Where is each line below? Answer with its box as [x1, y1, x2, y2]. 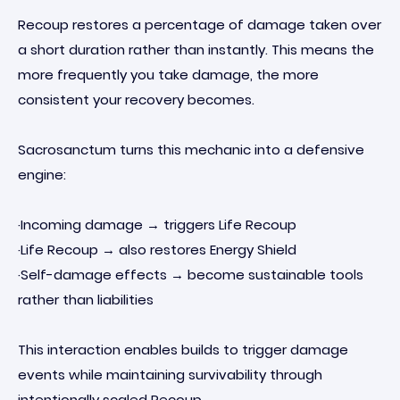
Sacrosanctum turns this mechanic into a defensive [18, 140, 364, 159]
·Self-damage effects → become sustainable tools [18, 265, 363, 284]
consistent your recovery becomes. [18, 90, 254, 109]
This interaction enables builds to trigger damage [18, 340, 348, 359]
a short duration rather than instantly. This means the [18, 40, 374, 59]
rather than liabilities [18, 290, 154, 309]
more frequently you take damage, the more [18, 65, 319, 84]
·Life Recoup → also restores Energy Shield [18, 240, 296, 259]
